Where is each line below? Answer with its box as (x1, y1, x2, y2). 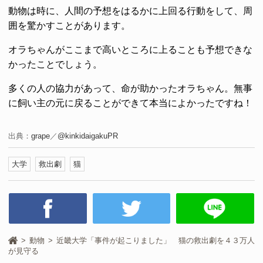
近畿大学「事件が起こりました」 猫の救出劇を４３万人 (56, 236, 255, 245)
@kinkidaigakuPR (58, 131, 118, 141)
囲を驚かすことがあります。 (8, 21, 130, 31)
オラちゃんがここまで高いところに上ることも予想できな (8, 45, 252, 55)
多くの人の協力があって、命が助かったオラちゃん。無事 (8, 83, 252, 94)
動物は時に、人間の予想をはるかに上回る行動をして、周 (8, 6, 252, 16)
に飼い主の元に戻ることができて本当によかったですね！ (8, 98, 252, 109)
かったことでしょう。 (8, 59, 102, 70)
